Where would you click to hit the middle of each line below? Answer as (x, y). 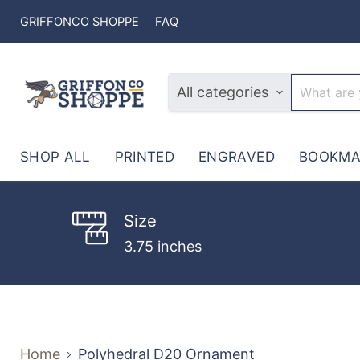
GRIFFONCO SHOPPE (80, 22)
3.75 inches (162, 246)
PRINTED (145, 157)
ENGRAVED (237, 157)
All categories (223, 92)
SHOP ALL (55, 157)
